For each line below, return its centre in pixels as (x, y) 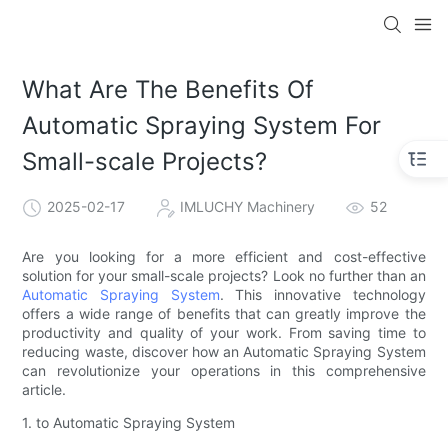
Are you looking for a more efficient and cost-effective (224, 256)
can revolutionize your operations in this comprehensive (224, 370)
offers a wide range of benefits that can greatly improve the (224, 313)
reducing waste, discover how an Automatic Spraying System (224, 351)
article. (44, 389)
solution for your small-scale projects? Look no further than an (224, 275)
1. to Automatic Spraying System (129, 422)
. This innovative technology (322, 294)
